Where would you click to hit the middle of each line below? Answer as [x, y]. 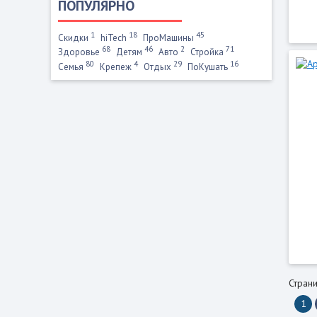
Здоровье [80, 52]
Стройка [208, 52]
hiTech [115, 38]
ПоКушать [209, 67]
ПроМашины [169, 38]
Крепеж [117, 67]
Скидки [74, 38]
